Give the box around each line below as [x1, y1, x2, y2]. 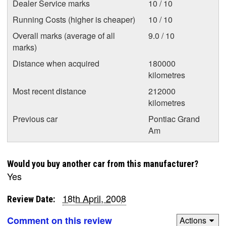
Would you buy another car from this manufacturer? [7, 158, 198, 169]
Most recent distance [13, 85, 86, 97]
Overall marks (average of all [13, 29, 115, 41]
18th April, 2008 [63, 191, 126, 205]
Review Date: [7, 193, 55, 204]
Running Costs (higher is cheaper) [13, 13, 135, 25]
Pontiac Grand [148, 112, 200, 125]
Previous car [13, 112, 58, 125]
